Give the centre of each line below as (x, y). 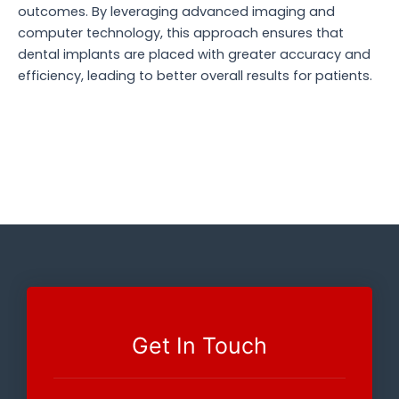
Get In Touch (199, 346)
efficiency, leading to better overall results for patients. (195, 75)
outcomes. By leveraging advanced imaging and (176, 11)
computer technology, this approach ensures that (181, 33)
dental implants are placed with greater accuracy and (194, 54)
